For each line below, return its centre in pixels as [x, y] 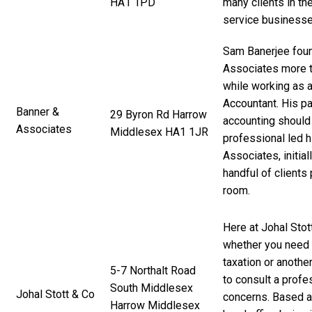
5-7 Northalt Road [153, 270]
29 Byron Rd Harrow [158, 114]
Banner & [38, 111]
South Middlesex [151, 288]
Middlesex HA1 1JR [159, 132]
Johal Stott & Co [55, 294]
